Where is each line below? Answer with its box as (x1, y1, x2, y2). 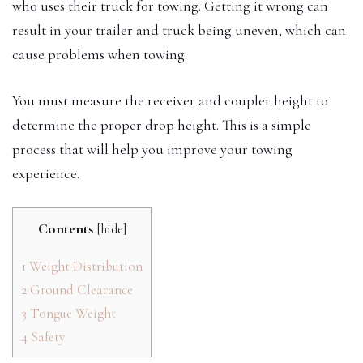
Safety (28, 327, 65, 345)
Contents (37, 219, 93, 237)
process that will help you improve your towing (12, 139, 293, 158)
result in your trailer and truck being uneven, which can (12, 20, 346, 39)
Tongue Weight (27, 304, 116, 322)
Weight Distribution (26, 257, 143, 275)
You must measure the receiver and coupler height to (12, 91, 328, 109)
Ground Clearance (27, 280, 133, 298)
